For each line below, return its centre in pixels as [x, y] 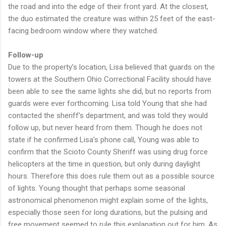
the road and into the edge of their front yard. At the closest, [108, 6]
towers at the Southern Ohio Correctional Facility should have [110, 79]
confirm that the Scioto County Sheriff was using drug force [108, 152]
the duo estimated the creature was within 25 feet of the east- [112, 18]
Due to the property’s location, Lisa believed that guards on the [111, 67]
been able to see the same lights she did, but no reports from [110, 91]
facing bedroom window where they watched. [83, 31]
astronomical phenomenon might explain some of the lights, [108, 200]
